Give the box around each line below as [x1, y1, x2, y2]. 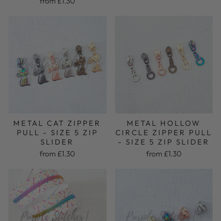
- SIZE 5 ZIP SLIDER [117, 137, 210, 147]
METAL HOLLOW [126, 118, 201, 128]
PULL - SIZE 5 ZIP [16, 128, 98, 138]
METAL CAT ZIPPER [13, 118, 102, 128]
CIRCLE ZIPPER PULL [115, 128, 212, 138]
